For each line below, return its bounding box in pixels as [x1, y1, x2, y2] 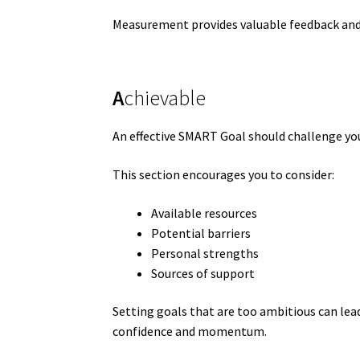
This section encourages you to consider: [112, 166, 335, 182]
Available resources [151, 204, 258, 221]
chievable [124, 85, 207, 112]
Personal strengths [151, 244, 260, 261]
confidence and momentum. [112, 323, 268, 340]
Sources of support [151, 264, 256, 281]
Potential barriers [151, 224, 252, 241]
